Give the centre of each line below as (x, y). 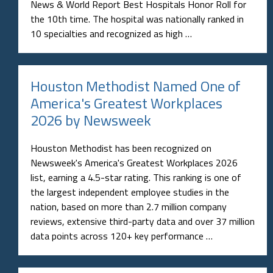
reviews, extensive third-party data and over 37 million (143, 221)
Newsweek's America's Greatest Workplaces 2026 (134, 162)
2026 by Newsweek (91, 120)
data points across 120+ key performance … (122, 236)
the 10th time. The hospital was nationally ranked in (137, 19)
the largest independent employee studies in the (130, 192)
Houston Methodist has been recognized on (121, 148)
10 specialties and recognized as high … (111, 33)
